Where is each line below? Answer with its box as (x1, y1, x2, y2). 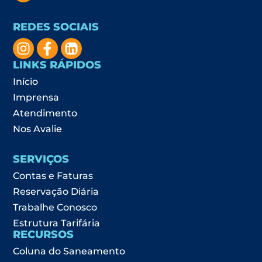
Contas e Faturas (13, 170, 94, 181)
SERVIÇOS (13, 152, 70, 166)
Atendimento (13, 107, 78, 119)
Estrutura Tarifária (13, 217, 101, 229)
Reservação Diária (13, 185, 99, 197)
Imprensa (13, 91, 60, 103)
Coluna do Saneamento (13, 245, 126, 257)
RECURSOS (13, 227, 74, 241)
